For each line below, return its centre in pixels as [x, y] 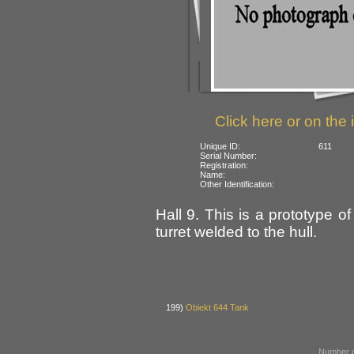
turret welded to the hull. [236, 232]
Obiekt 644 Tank [218, 308]
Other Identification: [237, 184]
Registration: [224, 165]
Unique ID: [220, 146]
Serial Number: [229, 155]
